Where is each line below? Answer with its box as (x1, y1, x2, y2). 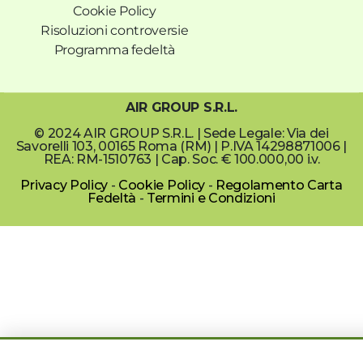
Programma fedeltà (53, 41, 176, 58)
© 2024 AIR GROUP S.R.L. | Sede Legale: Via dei (34, 125, 329, 141)
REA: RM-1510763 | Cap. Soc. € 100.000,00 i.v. (43, 151, 320, 167)
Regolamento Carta (215, 177, 343, 193)
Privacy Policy (20, 177, 109, 193)
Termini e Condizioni (147, 190, 275, 206)
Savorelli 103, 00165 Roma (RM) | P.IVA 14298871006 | (15, 138, 348, 154)
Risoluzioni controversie (41, 22, 189, 38)
